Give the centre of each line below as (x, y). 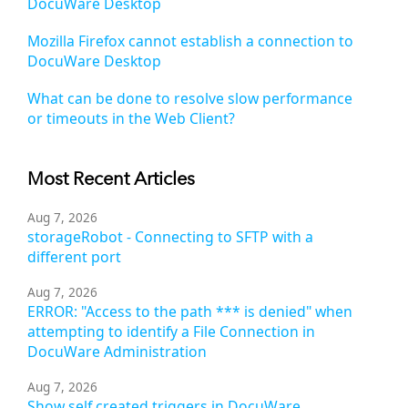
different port (74, 257)
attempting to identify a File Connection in (171, 332)
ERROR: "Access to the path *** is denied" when (190, 312)
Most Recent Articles (111, 179)
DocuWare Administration (117, 352)
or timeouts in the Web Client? (131, 119)
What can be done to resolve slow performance (190, 99)
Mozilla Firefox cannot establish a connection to (190, 41)
